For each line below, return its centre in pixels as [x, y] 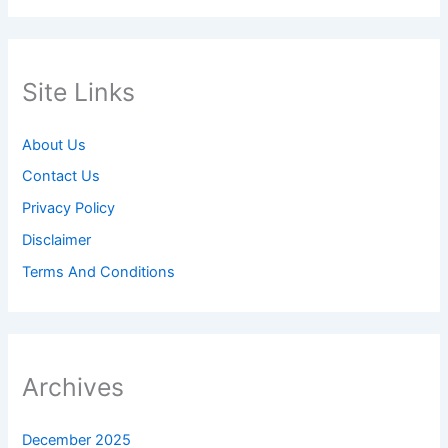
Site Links [79, 92]
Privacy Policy [69, 208]
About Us [54, 144]
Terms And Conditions [99, 272]
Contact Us [61, 176]
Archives [73, 387]
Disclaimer [57, 240]
